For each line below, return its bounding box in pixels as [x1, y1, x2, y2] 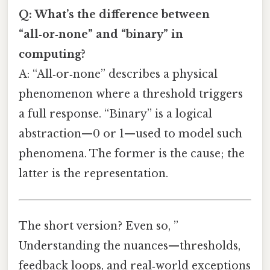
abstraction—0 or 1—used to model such [19, 127, 242, 140]
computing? [19, 47, 86, 61]
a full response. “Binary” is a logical [19, 107, 212, 121]
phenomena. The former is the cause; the [19, 146, 245, 160]
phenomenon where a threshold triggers [19, 87, 243, 101]
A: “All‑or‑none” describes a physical [19, 67, 218, 81]
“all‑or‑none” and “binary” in [19, 27, 183, 41]
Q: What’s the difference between [19, 7, 210, 21]
